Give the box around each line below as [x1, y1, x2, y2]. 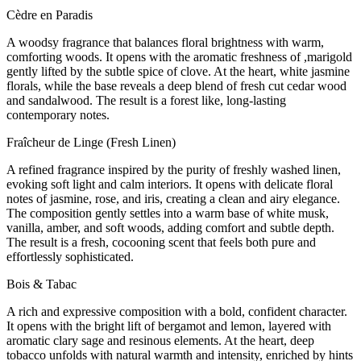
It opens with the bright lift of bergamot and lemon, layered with [6, 319, 331, 334]
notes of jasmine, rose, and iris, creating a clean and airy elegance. [6, 192, 340, 206]
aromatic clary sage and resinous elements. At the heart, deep [6, 334, 314, 348]
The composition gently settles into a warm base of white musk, [6, 206, 329, 221]
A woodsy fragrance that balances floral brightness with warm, [6, 35, 324, 50]
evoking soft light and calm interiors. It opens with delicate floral [6, 177, 333, 192]
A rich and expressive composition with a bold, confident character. [6, 305, 347, 319]
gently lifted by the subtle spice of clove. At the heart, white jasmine [6, 64, 350, 79]
